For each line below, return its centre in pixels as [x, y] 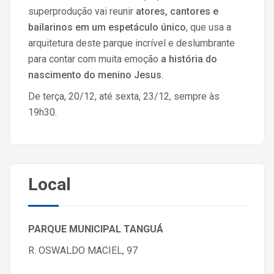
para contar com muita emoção [94, 59]
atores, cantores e [177, 12]
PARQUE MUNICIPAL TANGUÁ [96, 229]
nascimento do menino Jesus [95, 75]
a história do [189, 59]
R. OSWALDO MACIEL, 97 [83, 251]
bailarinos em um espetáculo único [107, 28]
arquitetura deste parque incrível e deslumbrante [131, 43]
